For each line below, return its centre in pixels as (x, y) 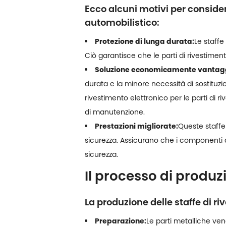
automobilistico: (122, 22)
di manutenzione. (115, 112)
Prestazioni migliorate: (136, 126)
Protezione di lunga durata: (145, 41)
